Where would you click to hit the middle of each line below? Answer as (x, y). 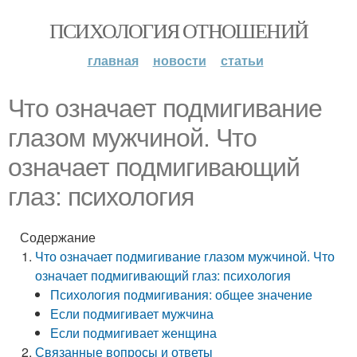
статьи (242, 60)
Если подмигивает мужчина (132, 314)
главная (113, 60)
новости (179, 60)
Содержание (58, 237)
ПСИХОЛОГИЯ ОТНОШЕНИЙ (178, 30)
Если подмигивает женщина (134, 333)
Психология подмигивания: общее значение (182, 294)
